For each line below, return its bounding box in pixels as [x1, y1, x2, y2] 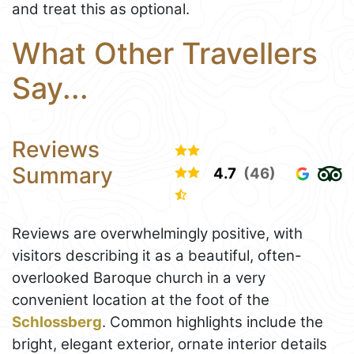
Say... [12, 70, 88, 107]
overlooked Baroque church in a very [12, 268, 265, 287]
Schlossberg [12, 312, 102, 331]
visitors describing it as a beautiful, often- [12, 246, 302, 265]
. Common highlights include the [102, 312, 323, 331]
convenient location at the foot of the [12, 290, 269, 309]
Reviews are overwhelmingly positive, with [12, 224, 303, 243]
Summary [12, 161, 113, 189]
